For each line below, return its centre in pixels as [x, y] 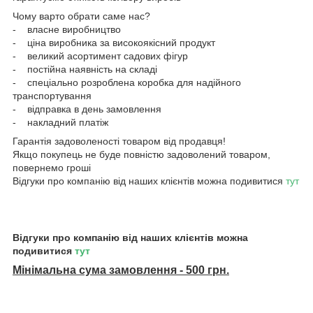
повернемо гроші [52, 167]
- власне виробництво [67, 29]
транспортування [52, 95]
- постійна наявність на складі [85, 69]
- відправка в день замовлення [87, 109]
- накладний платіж [60, 122]
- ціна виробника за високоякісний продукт [114, 42]
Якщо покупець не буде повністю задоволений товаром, [141, 154]
